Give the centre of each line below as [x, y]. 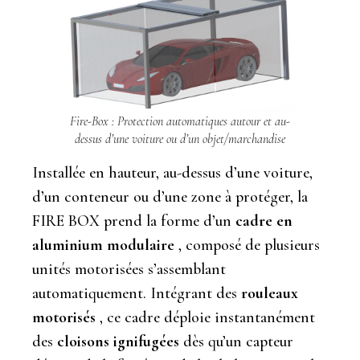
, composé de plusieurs [247, 245]
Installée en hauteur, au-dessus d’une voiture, [172, 173]
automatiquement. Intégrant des [137, 294]
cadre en [264, 221]
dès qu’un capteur [236, 342]
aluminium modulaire [103, 245]
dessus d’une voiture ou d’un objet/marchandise [180, 139]
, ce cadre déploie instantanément [205, 318]
